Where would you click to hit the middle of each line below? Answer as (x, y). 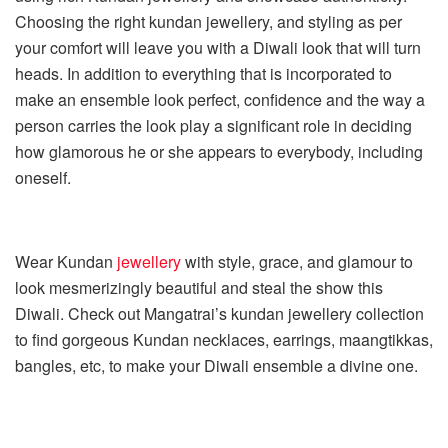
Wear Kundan (66, 261)
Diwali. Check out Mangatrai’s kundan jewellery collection (219, 313)
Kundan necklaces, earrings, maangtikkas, (283, 339)
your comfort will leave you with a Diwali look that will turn (218, 47)
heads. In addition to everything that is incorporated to (203, 73)
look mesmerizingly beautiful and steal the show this (199, 287)
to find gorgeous (72, 339)
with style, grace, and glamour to (297, 261)
